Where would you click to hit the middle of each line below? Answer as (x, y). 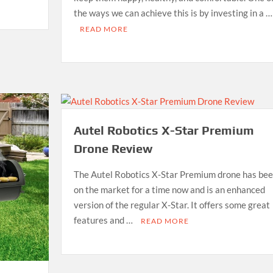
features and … (104, 220)
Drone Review (113, 149)
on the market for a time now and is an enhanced (169, 190)
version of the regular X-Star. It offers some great (172, 205)
